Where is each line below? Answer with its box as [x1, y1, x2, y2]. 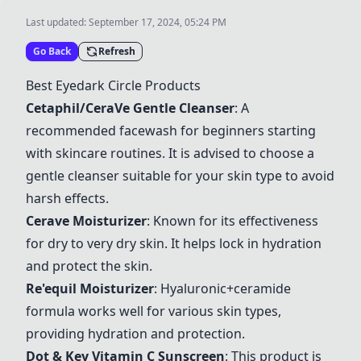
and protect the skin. [26, 257, 152, 275]
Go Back [33, 44, 71, 58]
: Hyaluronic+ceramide [154, 280, 291, 297]
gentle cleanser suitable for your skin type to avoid [26, 167, 334, 185]
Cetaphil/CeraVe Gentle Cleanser [26, 99, 234, 117]
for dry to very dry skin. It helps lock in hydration [26, 234, 322, 252]
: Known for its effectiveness [147, 212, 318, 230]
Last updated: [26, 15, 89, 29]
